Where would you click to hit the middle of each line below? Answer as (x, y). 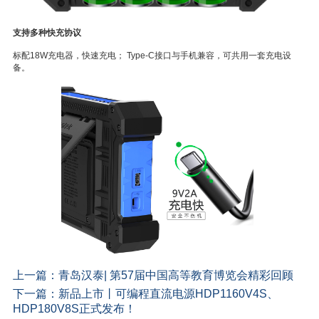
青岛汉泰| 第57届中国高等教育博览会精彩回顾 (176, 276)
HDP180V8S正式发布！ (75, 309)
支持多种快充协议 (47, 32)
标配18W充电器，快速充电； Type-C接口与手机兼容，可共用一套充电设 (152, 55)
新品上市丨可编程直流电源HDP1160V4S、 (169, 294)
